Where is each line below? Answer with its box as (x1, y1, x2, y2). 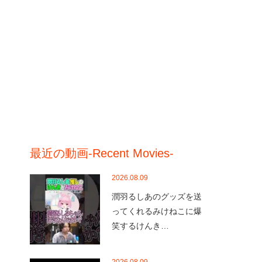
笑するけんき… (112, 221, 169, 230)
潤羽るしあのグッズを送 (112, 192, 202, 201)
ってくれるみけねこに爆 (112, 206, 202, 216)
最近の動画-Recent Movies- (30, 147, 174, 160)
